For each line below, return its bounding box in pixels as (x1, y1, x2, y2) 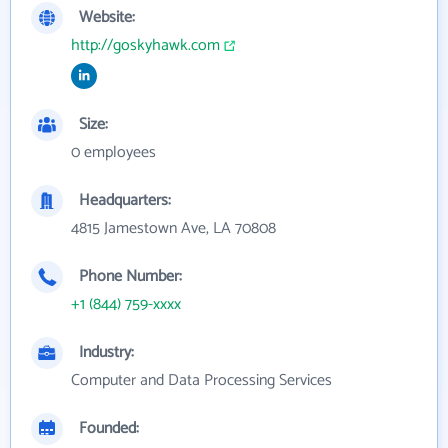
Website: (79, 4, 135, 31)
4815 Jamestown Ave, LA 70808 (71, 215, 276, 242)
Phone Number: (79, 263, 182, 290)
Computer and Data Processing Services (71, 367, 332, 394)
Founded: (79, 415, 139, 442)
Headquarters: (79, 187, 171, 214)
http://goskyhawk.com (71, 32, 220, 59)
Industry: (79, 339, 134, 366)
